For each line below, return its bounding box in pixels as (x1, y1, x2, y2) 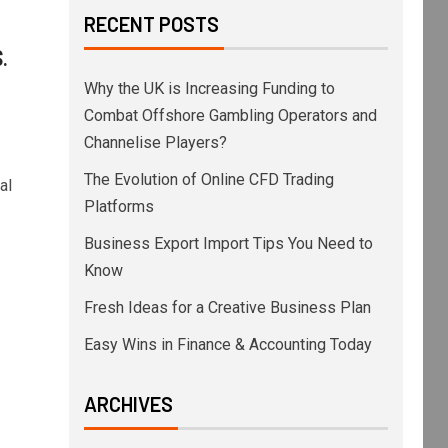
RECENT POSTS (83, 12, 219, 36)
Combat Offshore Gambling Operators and (83, 106, 377, 125)
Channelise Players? (83, 133, 227, 152)
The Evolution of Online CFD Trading (83, 170, 334, 189)
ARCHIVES (83, 392, 173, 416)
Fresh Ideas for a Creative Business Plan (83, 298, 371, 317)
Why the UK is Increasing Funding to (83, 79, 335, 98)
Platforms (83, 197, 154, 216)
